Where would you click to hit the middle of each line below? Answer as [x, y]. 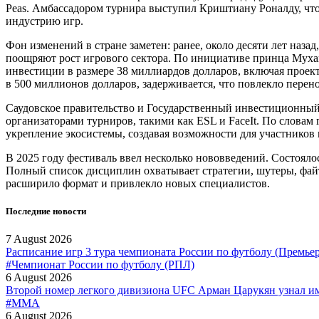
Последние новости [46, 211]
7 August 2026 [39, 239]
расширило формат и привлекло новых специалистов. [138, 184]
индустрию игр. [45, 21]
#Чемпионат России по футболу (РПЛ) [100, 265]
